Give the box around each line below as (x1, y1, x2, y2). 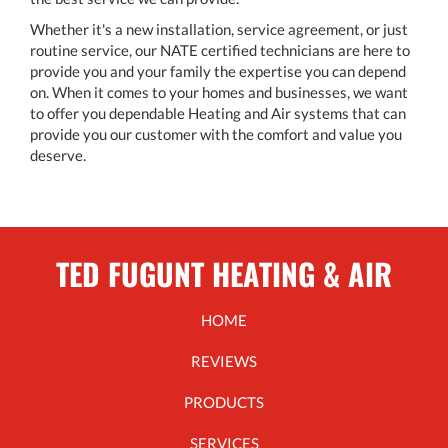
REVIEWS (191, 352, 257, 371)
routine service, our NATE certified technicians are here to (30, 41, 410, 60)
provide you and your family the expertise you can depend (30, 62, 406, 81)
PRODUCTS (184, 393, 264, 412)
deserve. (30, 146, 86, 165)
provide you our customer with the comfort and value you (30, 125, 402, 144)
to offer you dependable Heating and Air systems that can (30, 104, 406, 123)
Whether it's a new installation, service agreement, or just (30, 20, 408, 39)
